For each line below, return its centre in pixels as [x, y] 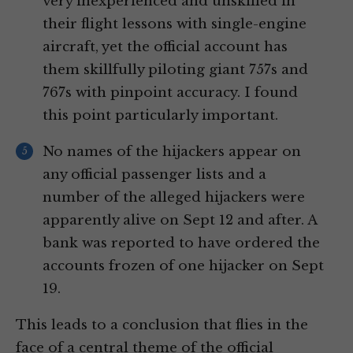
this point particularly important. [160, 116]
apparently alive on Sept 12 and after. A [180, 221]
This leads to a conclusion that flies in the [162, 325]
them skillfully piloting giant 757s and [175, 70]
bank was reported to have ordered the [181, 243]
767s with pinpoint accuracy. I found [170, 93]
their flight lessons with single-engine [175, 24]
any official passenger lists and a [154, 175]
